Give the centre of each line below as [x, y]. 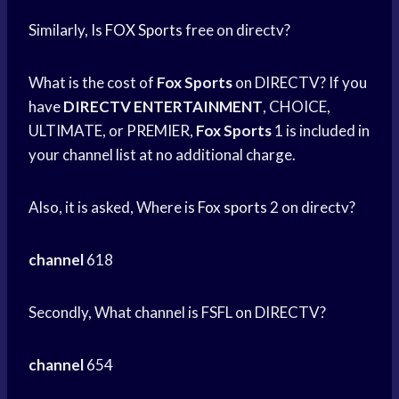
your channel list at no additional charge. [162, 155]
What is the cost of [93, 83]
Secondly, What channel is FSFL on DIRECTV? [177, 313]
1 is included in [321, 131]
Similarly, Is [67, 30]
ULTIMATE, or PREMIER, [112, 131]
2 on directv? [311, 208]
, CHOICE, [297, 107]
